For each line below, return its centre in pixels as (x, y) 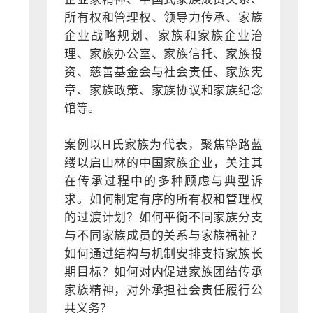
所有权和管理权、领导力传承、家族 (163, 17)
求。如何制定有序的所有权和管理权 (163, 199)
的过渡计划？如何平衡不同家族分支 (163, 217)
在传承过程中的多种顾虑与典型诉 (163, 181)
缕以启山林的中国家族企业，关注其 (163, 163)
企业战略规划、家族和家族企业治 (163, 36)
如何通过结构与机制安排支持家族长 (163, 254)
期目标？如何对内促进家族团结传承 (163, 272)
